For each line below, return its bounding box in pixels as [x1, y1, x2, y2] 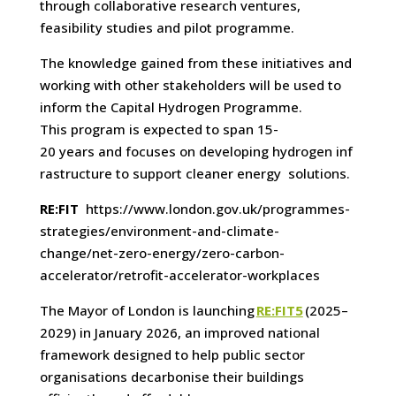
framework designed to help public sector [39, 346, 305, 364]
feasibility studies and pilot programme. [39, 19, 294, 37]
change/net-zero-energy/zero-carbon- [39, 244, 285, 263]
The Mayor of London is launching [39, 301, 256, 320]
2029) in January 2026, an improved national [39, 324, 320, 342]
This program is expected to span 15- [39, 120, 278, 139]
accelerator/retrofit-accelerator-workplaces [39, 266, 320, 285]
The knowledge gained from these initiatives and [39, 54, 352, 72]
